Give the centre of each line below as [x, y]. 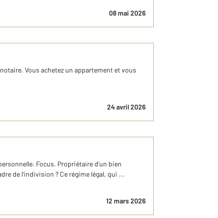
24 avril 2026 [126, 107]
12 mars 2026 [126, 200]
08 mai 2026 [127, 13]
